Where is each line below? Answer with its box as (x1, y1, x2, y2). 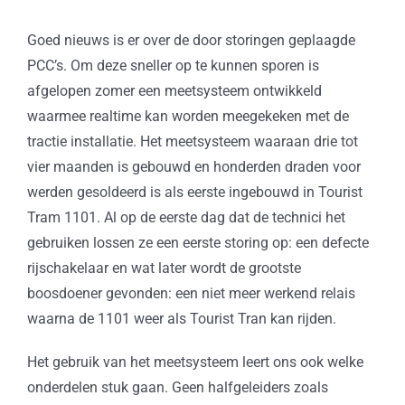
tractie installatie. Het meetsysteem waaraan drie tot (26, 133, 358, 151)
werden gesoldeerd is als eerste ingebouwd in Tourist (26, 184, 363, 202)
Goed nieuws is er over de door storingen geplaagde (26, 32, 355, 50)
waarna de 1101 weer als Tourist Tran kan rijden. (26, 310, 336, 328)
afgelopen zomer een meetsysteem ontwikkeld (26, 82, 322, 100)
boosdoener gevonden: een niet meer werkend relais (26, 285, 355, 303)
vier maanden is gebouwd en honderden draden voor (26, 158, 361, 176)
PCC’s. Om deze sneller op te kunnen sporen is (26, 57, 319, 75)
